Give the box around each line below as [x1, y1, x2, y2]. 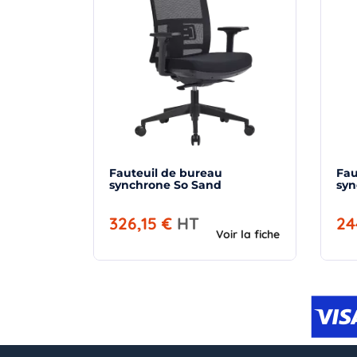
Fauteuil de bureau [109, 165, 222, 180]
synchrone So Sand [174, 177, 222, 192]
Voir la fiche [216, 226, 280, 241]
